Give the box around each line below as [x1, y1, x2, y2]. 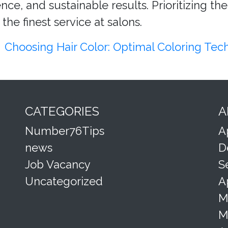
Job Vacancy [25, 158, 91, 172]
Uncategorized [25, 175, 103, 188]
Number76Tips [25, 124, 104, 138]
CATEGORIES [25, 104, 99, 119]
